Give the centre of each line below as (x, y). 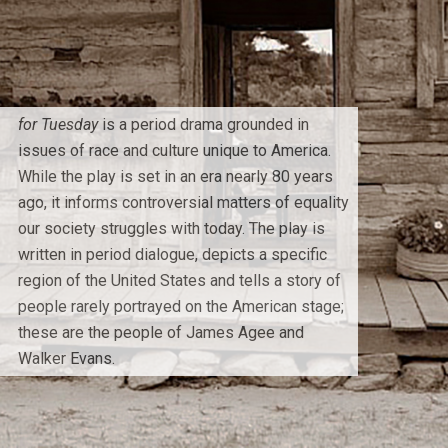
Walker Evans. (66, 358)
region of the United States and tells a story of (179, 280)
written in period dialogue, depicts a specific (172, 254)
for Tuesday (57, 124)
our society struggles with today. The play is (171, 228)
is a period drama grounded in (203, 124)
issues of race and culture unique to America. (174, 150)
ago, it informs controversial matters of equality (183, 202)
